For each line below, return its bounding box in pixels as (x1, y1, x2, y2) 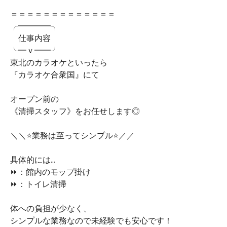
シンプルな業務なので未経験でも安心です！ (10, 214, 172, 226)
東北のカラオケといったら (10, 56, 107, 68)
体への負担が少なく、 (10, 202, 91, 214)
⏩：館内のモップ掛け (10, 166, 91, 177)
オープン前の (10, 93, 59, 104)
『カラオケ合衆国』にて (10, 68, 99, 80)
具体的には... (10, 154, 55, 165)
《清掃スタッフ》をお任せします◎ (10, 105, 140, 117)
